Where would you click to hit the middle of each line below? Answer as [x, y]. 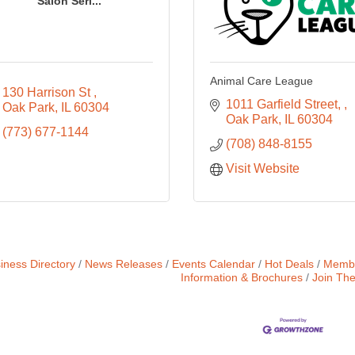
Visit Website [262, 168]
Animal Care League [261, 81]
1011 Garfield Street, [284, 104]
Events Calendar [213, 264]
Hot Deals [289, 264]
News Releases [123, 264]
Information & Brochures [242, 278]
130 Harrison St [48, 92]
